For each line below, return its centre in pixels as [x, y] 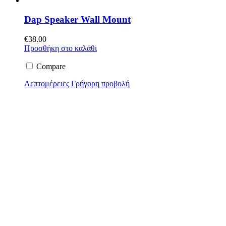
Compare [50, 66]
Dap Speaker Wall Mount [77, 20]
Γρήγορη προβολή [100, 83]
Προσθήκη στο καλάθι [61, 48]
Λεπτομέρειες [47, 83]
